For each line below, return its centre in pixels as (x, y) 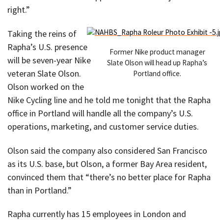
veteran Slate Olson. (44, 73)
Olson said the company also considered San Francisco (107, 150)
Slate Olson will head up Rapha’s (157, 63)
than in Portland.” (40, 190)
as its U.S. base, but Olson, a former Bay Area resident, (107, 164)
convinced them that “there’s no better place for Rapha (109, 177)
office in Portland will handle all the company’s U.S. (100, 113)
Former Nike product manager (157, 52)
